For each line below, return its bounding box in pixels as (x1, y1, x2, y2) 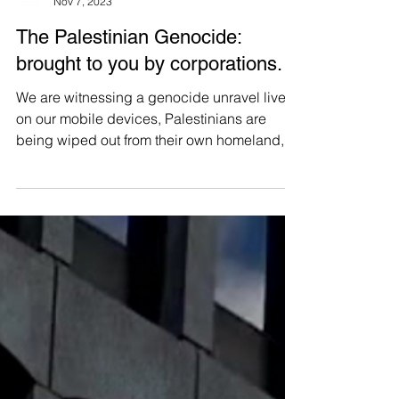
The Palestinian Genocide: (16, 104, 241, 126)
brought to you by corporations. (16, 131, 282, 153)
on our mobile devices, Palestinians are (16, 188, 266, 206)
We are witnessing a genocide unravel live (16, 167, 286, 184)
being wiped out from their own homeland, (16, 209, 284, 227)
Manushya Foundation (53, 58, 162, 71)
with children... (16, 231, 109, 248)
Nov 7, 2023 (53, 73, 112, 86)
